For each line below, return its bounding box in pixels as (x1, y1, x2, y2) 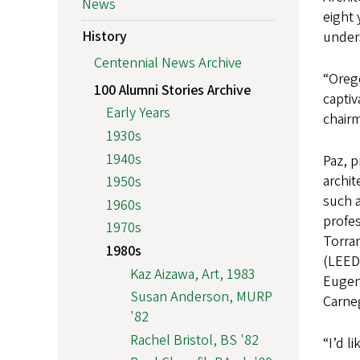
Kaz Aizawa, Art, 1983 (130, 264, 256, 284)
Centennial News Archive (94, 53, 242, 74)
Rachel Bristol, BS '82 (130, 329, 259, 350)
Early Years (106, 103, 170, 124)
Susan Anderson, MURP (130, 287, 272, 308)
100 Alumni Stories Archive (94, 80, 251, 100)
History (82, 26, 127, 47)
